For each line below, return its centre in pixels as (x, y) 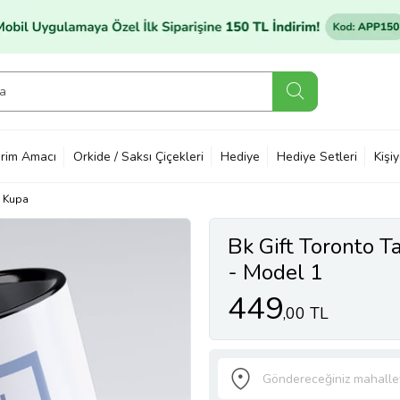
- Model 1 (275, 272)
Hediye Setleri (317, 156)
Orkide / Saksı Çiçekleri (138, 156)
